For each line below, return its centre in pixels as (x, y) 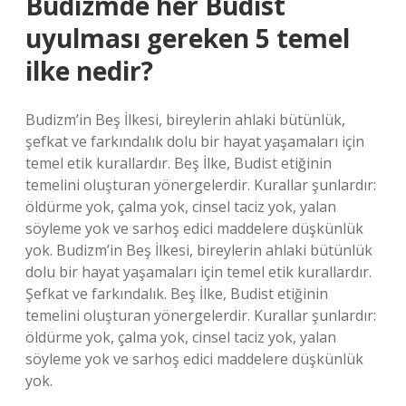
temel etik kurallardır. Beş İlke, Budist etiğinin (179, 163)
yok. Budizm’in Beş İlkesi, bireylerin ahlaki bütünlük (199, 250)
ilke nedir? (89, 71)
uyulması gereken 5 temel (188, 38)
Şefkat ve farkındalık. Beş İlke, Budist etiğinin (177, 294)
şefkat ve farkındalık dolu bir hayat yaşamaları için (195, 141)
